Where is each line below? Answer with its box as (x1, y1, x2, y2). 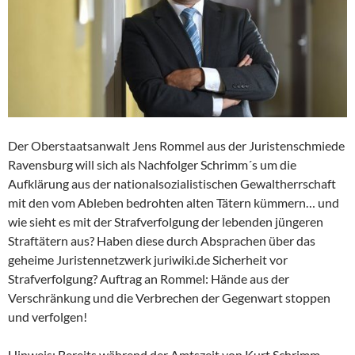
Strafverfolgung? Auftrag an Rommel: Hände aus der (8, 270, 289, 286)
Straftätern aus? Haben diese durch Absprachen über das (8, 232, 315, 248)
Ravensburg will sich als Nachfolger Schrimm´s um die (8, 156, 296, 172)
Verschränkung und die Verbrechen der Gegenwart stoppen (8, 289, 330, 305)
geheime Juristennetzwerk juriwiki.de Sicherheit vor (8, 251, 288, 267)
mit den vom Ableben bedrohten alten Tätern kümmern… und (8, 194, 339, 210)
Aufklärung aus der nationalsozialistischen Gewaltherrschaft (8, 175, 336, 191)
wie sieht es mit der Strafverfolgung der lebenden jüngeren (8, 213, 323, 229)
